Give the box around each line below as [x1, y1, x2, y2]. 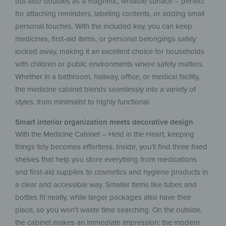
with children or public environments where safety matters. [15, 59, 204, 69]
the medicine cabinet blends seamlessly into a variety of [15, 84, 196, 94]
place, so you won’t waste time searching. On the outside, [15, 205, 202, 215]
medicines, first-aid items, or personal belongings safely [15, 34, 196, 43]
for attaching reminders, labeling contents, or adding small [15, 9, 204, 18]
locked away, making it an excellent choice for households [15, 46, 204, 56]
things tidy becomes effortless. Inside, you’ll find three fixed [15, 142, 207, 152]
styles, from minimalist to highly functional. [15, 97, 150, 106]
